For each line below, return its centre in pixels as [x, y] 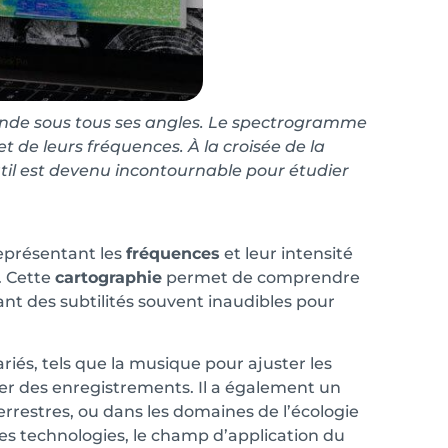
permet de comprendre [261, 277]
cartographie [108, 277]
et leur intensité [286, 253]
